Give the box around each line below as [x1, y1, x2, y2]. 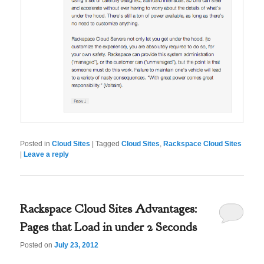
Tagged [95, 139, 120, 148]
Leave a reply [24, 150, 70, 159]
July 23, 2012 [54, 241, 99, 250]
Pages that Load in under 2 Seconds [20, 219, 197, 235]
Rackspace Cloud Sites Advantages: [20, 200, 197, 217]
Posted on [20, 241, 55, 250]
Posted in [20, 139, 51, 148]
